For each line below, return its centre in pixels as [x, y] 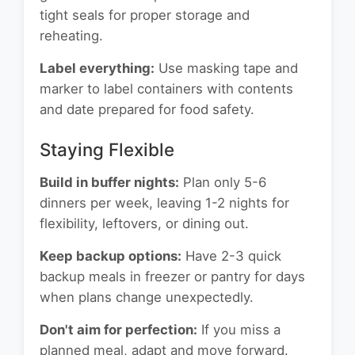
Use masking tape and [226, 69]
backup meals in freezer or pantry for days [172, 277]
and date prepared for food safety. [147, 110]
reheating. [71, 36]
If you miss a [239, 330]
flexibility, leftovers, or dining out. [144, 224]
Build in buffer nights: [109, 183]
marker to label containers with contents [166, 89]
